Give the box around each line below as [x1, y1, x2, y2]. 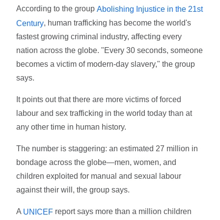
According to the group [16, 4, 97, 13]
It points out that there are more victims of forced [16, 95, 182, 104]
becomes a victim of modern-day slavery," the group [16, 60, 195, 69]
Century [16, 19, 44, 27]
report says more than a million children [53, 207, 192, 216]
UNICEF [23, 208, 54, 217]
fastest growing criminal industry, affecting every [16, 32, 182, 41]
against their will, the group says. [16, 186, 130, 194]
